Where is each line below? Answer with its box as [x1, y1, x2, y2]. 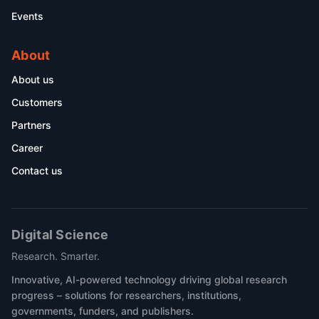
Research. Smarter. [11, 250, 100, 262]
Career [11, 142, 43, 154]
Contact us [11, 164, 63, 177]
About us [11, 73, 54, 85]
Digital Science [11, 227, 109, 242]
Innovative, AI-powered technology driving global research [11, 273, 287, 286]
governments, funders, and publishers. [11, 305, 194, 317]
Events [11, 10, 43, 22]
